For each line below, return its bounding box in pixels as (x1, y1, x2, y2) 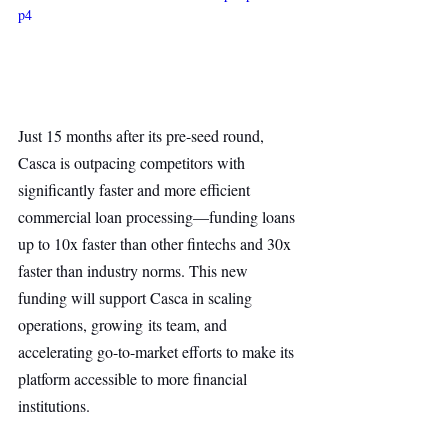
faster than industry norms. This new (18, 259, 252, 281)
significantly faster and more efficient (18, 178, 254, 200)
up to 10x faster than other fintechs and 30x (18, 232, 295, 254)
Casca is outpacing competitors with (18, 151, 249, 173)
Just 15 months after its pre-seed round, (18, 124, 268, 146)
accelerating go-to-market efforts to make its (18, 340, 298, 362)
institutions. (18, 394, 90, 416)
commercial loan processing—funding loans (18, 205, 299, 227)
